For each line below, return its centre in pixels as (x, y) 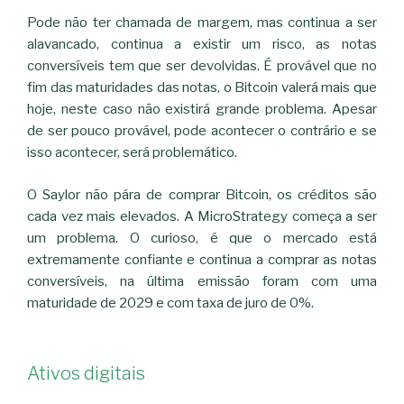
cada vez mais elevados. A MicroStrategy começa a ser (202, 216)
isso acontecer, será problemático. (132, 153)
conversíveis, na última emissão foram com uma (202, 281)
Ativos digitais (86, 374)
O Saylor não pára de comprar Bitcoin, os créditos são (202, 194)
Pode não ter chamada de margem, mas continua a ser (202, 23)
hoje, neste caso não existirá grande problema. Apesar (202, 110)
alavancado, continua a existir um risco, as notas (202, 45)
